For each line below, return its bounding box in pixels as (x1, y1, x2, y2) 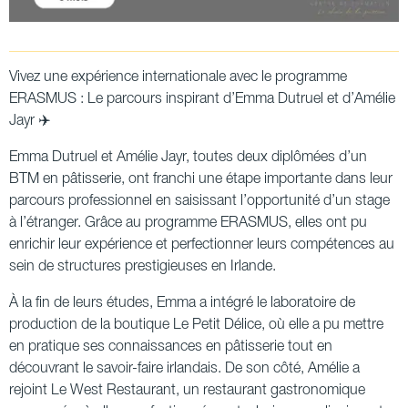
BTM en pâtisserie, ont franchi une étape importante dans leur (9, 172, 393, 186)
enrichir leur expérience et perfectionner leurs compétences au (9, 238, 394, 251)
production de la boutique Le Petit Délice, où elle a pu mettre (9, 318, 383, 331)
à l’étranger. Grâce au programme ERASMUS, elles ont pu (9, 216, 367, 229)
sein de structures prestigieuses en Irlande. (9, 260, 276, 273)
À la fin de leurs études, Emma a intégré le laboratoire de (9, 296, 355, 310)
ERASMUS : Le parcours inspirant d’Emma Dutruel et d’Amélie (9, 92, 395, 106)
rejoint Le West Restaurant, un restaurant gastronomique (9, 383, 365, 397)
